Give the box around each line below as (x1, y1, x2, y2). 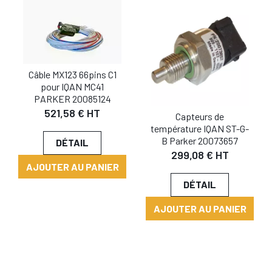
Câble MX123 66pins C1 (28, 69, 117, 80)
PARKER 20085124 (33, 93, 111, 104)
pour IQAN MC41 (41, 81, 104, 92)
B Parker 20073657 (161, 135, 238, 146)
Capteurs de (175, 110, 224, 122)
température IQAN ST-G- (151, 123, 249, 134)
